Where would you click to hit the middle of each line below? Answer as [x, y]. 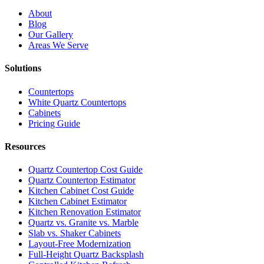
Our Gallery [51, 35]
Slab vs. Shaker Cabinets [75, 233]
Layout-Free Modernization [80, 244]
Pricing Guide [54, 123]
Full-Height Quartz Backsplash [86, 255]
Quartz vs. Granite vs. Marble [83, 223]
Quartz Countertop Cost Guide [85, 170]
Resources [25, 146]
